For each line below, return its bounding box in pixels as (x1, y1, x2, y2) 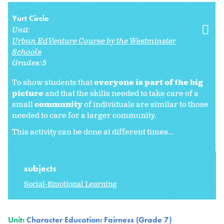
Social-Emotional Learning (24, 179, 117, 189)
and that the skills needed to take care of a (43, 88, 198, 99)
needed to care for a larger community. (12, 110, 158, 121)
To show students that (12, 77, 94, 88)
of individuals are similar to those (84, 99, 208, 110)
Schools (12, 46, 41, 57)
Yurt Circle (12, 12, 49, 23)
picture (12, 88, 43, 99)
